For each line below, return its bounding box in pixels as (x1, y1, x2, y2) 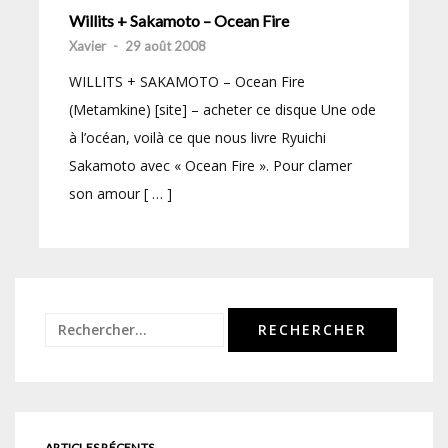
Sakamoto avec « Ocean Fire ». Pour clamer (69, 155, 352, 175)
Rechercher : (44, 315, 129, 335)
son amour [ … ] (69, 183, 172, 203)
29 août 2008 (125, 37, 206, 54)
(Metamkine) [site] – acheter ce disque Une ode (69, 99, 376, 119)
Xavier (69, 37, 106, 54)
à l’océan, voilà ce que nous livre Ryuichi (69, 127, 326, 147)
